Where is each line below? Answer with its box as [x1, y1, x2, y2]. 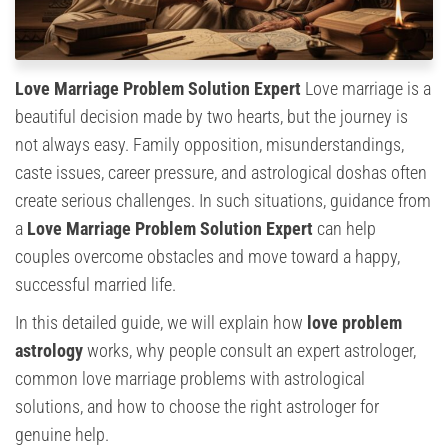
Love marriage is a [301, 78, 431, 100]
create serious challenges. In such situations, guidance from [15, 190, 431, 212]
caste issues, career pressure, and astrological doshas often [15, 162, 427, 184]
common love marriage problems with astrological [15, 368, 365, 390]
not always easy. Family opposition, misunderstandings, [15, 134, 404, 156]
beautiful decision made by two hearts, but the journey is [15, 106, 408, 128]
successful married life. [15, 274, 176, 296]
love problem [307, 312, 402, 334]
